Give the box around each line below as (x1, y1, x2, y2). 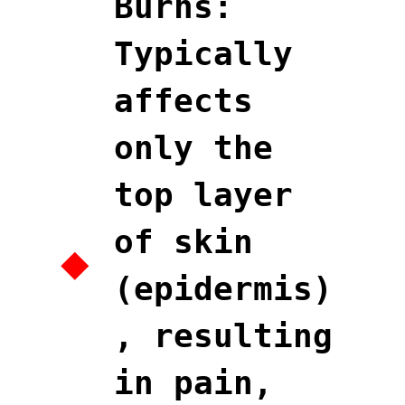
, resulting (114, 316, 333, 354)
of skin (114, 222, 253, 260)
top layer (114, 175, 293, 213)
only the (114, 128, 273, 166)
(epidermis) (114, 269, 333, 307)
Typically (114, 34, 293, 72)
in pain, (114, 363, 273, 401)
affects (114, 81, 253, 119)
